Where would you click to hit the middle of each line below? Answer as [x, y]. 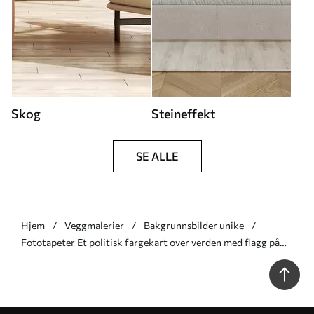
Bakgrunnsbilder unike [194, 225]
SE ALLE [157, 156]
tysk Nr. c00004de [62, 259]
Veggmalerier [94, 225]
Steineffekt [183, 113]
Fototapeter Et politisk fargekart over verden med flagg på [150, 242]
